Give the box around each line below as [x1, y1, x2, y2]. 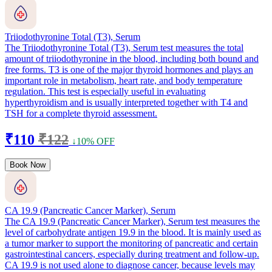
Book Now [10, 160, 46, 169]
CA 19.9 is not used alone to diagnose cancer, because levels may [5, 259, 255, 270]
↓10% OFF [72, 135, 115, 146]
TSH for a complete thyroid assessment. [5, 107, 157, 118]
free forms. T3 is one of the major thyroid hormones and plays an [5, 64, 253, 75]
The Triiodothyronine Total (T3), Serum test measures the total [5, 42, 243, 53]
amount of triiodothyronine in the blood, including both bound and [5, 53, 259, 64]
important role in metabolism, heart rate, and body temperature [5, 75, 242, 86]
